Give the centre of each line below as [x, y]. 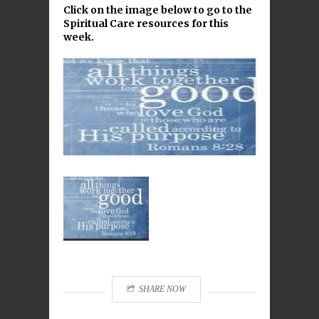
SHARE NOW [162, 289]
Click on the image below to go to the [158, 10]
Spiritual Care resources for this [146, 23]
